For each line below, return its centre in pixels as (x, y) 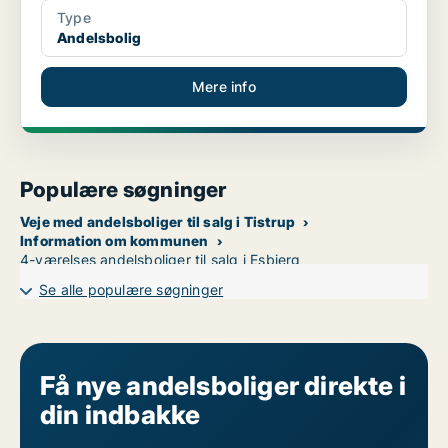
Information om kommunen (114, 241)
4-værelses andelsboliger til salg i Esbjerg (160, 260)
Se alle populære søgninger (131, 290)
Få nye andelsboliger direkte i (223, 386)
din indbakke (120, 415)
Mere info (224, 87)
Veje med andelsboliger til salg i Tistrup (158, 222)
